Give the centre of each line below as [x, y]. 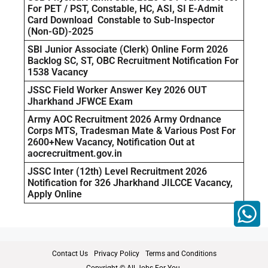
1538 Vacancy [58, 72]
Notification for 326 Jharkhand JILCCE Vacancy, [130, 183]
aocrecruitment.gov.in [75, 154]
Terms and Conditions [181, 254]
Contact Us [70, 254]
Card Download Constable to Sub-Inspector [121, 20]
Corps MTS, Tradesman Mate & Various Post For [132, 131]
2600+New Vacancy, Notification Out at [111, 142]
